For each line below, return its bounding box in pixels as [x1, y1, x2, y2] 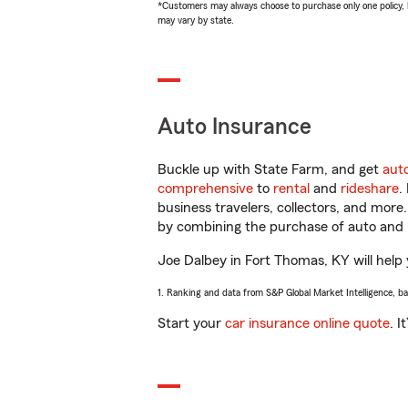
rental [273, 181, 310, 196]
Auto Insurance [158, 116, 311, 138]
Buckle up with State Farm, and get [158, 162, 382, 177]
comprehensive [158, 181, 253, 196]
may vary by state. [158, 15, 234, 25]
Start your [158, 316, 225, 331]
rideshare [341, 181, 399, 196]
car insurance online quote [225, 316, 390, 331]
